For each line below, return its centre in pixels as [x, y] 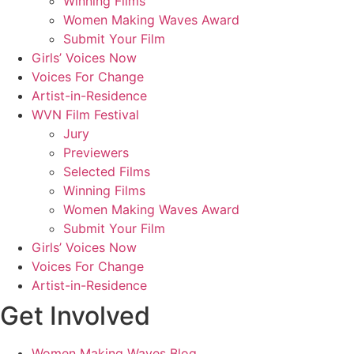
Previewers [96, 153]
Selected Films [107, 172]
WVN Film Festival [85, 115]
